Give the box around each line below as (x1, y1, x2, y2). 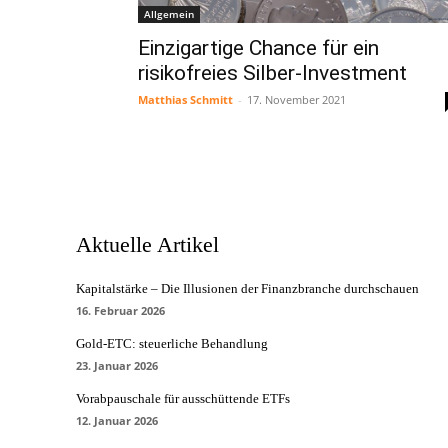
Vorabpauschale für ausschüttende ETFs (76, 391, 290, 406)
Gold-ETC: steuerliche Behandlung (76, 336, 268, 351)
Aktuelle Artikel (76, 232, 219, 257)
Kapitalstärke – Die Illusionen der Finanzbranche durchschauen (76, 281, 419, 296)
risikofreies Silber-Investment (138, 61, 407, 85)
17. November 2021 (247, 92, 346, 107)
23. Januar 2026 (76, 358, 158, 373)
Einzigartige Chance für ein (138, 36, 379, 60)
